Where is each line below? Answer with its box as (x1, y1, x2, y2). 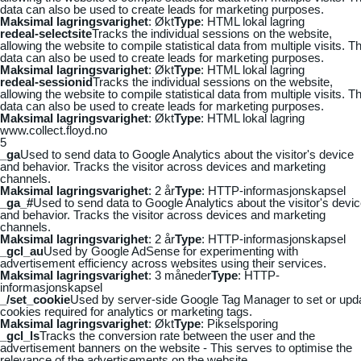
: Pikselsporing (201, 316, 278, 330)
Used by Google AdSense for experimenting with (44, 243, 298, 258)
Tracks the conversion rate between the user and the (39, 328, 315, 342)
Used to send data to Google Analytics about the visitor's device (20, 147, 354, 161)
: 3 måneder (148, 268, 211, 282)
